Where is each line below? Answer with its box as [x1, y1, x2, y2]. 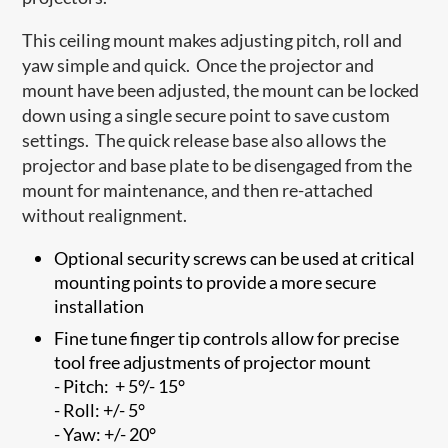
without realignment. [22, 203, 188, 226]
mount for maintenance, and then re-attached [22, 178, 374, 201]
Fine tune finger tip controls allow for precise [54, 326, 400, 349]
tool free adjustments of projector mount [54, 350, 372, 373]
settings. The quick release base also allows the [22, 128, 387, 151]
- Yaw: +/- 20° [54, 422, 157, 445]
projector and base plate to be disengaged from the [22, 153, 413, 176]
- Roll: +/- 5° [54, 398, 146, 421]
